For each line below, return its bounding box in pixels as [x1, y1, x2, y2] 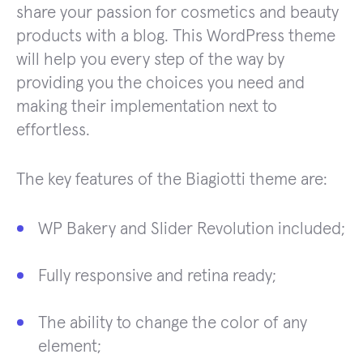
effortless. [16, 121, 90, 139]
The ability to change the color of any [38, 314, 307, 331]
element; [38, 337, 101, 355]
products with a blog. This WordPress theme [16, 27, 335, 45]
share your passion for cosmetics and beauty [16, 3, 339, 21]
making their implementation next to [16, 97, 277, 115]
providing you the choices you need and [16, 74, 305, 92]
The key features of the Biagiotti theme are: [16, 170, 327, 188]
